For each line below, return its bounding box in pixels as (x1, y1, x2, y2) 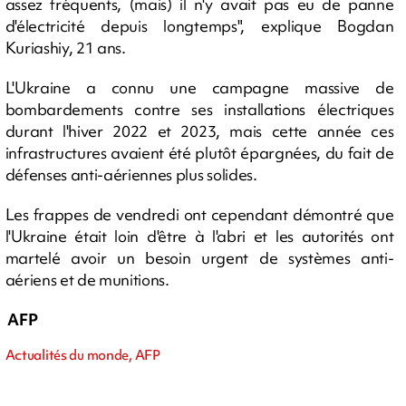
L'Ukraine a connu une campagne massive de (5, 77, 394, 98)
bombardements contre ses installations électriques (5, 99, 394, 120)
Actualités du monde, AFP (5, 346, 160, 364)
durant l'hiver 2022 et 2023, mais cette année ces (5, 121, 394, 141)
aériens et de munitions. (5, 269, 169, 290)
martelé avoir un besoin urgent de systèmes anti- (5, 247, 394, 268)
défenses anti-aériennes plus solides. (5, 164, 257, 185)
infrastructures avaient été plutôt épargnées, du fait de (5, 142, 394, 163)
